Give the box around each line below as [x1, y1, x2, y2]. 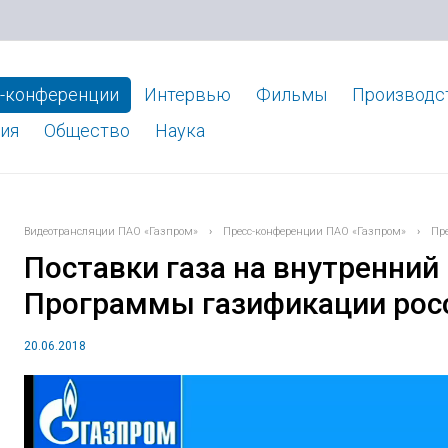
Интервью [143, 84, 231, 105]
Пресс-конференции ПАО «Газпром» [223, 225, 406, 238]
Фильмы [255, 84, 327, 105]
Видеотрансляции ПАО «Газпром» [24, 225, 198, 238]
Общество [43, 120, 130, 141]
